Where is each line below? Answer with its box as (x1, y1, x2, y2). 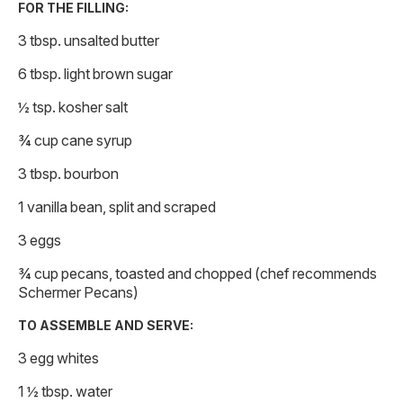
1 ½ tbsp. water (18, 382, 112, 401)
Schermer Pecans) (18, 283, 139, 302)
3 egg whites (18, 349, 99, 368)
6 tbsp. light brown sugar (18, 65, 173, 84)
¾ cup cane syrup (18, 131, 132, 150)
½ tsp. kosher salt (18, 98, 128, 117)
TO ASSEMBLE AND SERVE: (18, 318, 193, 334)
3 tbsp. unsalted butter (18, 31, 159, 50)
